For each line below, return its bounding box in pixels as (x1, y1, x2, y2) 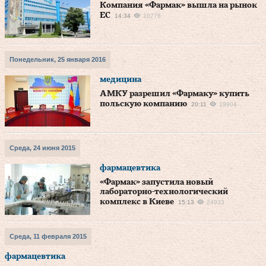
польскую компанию (100, 100, 187, 108)
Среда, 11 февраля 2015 (9, 233, 87, 240)
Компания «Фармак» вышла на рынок (100, 1, 257, 9)
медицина (100, 75, 141, 84)
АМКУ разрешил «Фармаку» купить (100, 90, 249, 98)
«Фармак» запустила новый (100, 178, 213, 186)
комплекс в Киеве (100, 198, 174, 206)
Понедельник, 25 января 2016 (9, 56, 106, 63)
